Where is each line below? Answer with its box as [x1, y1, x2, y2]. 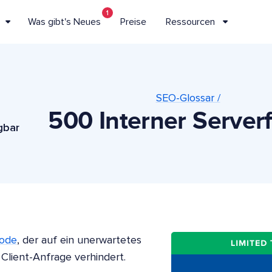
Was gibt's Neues [28, 16, 101, 27]
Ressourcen [166, 16, 216, 27]
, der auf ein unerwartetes [17, 235, 141, 246]
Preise [120, 16, 147, 27]
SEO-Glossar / [155, 93, 220, 104]
